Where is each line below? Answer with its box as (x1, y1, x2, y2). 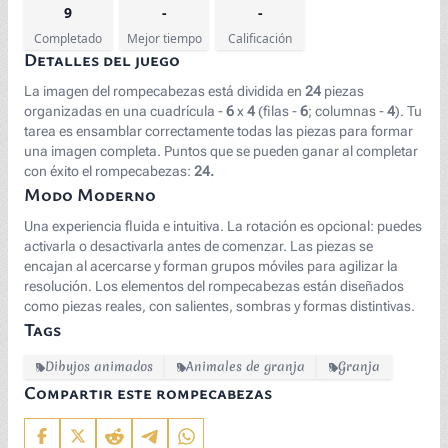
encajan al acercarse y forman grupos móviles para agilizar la (24, 258, 398, 274)
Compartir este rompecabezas (24, 380, 272, 404)
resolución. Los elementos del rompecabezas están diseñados (24, 278, 404, 294)
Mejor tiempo (126, 30, 202, 47)
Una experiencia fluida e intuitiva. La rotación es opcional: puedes (24, 218, 422, 234)
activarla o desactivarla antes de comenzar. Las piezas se (24, 238, 373, 254)
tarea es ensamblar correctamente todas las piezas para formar (24, 123, 413, 139)
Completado (34, 30, 102, 47)
